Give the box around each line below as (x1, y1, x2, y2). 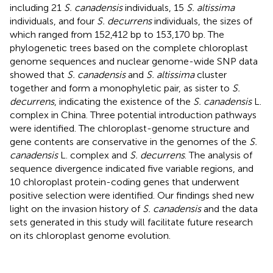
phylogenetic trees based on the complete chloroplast (10, 41, 248, 54)
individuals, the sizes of (152, 15, 252, 27)
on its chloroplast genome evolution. (10, 229, 171, 241)
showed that (10, 68, 67, 80)
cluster (194, 68, 227, 80)
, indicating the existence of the (54, 95, 193, 107)
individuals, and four (10, 15, 97, 27)
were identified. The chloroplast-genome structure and (10, 122, 249, 134)
